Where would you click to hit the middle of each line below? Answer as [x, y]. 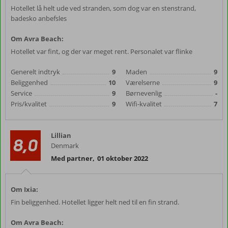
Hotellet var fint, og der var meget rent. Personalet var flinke [102, 51]
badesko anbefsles [39, 18]
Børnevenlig [144, 93]
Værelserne [143, 82]
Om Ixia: [24, 189]
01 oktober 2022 [123, 158]
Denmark [65, 146]
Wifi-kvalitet [144, 104]
